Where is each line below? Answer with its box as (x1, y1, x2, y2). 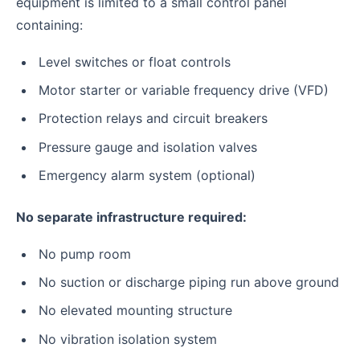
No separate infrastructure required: (16, 208, 247, 225)
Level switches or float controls (39, 53, 231, 70)
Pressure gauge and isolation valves (39, 138, 257, 155)
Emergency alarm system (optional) (39, 166, 256, 183)
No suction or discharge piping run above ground (39, 274, 339, 291)
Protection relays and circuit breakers (39, 110, 268, 127)
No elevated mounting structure (39, 302, 232, 319)
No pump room (39, 246, 131, 263)
